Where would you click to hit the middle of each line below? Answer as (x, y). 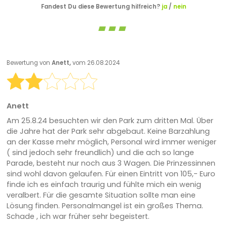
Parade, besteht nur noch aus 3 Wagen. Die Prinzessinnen (111, 163)
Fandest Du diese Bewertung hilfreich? (101, 7)
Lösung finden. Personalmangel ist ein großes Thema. (105, 206)
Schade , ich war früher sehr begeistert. (78, 217)
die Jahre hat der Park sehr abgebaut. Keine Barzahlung (108, 131)
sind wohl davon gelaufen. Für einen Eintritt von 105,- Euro (111, 174)
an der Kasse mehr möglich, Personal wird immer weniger (111, 142)
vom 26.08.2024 (96, 63)
